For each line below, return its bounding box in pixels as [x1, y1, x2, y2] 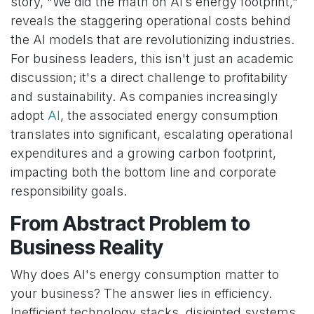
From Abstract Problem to [11, 211, 250, 236]
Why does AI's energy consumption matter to [11, 267, 279, 282]
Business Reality [11, 235, 163, 260]
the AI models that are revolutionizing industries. [11, 32, 294, 48]
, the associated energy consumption [60, 108, 278, 123]
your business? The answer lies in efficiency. [11, 286, 272, 301]
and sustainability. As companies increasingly [11, 89, 278, 104]
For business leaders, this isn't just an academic [11, 51, 294, 67]
